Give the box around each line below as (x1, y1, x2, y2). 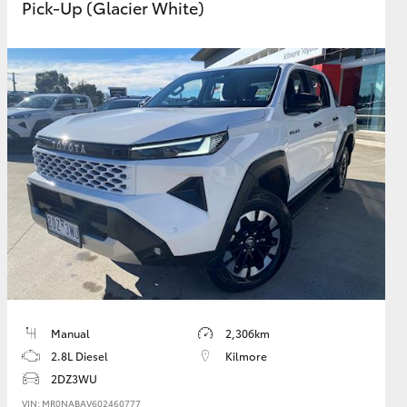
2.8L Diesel (51, 348, 108, 364)
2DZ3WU (51, 371, 97, 387)
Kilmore (225, 348, 267, 364)
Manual (51, 325, 90, 342)
